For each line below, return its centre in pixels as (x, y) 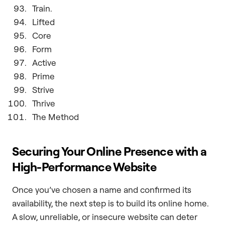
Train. (42, 8)
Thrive (44, 103)
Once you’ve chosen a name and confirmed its (102, 189)
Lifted (43, 22)
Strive (43, 89)
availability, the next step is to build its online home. (110, 203)
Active (44, 62)
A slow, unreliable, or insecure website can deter (105, 216)
